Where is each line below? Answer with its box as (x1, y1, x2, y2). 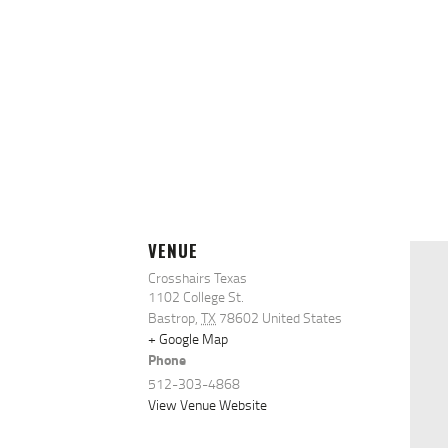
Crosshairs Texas (148, 268, 247, 288)
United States (262, 308, 342, 328)
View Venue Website (148, 395, 267, 415)
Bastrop (148, 308, 195, 328)
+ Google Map (148, 329, 228, 349)
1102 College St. (148, 287, 244, 307)
